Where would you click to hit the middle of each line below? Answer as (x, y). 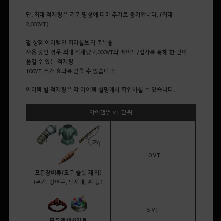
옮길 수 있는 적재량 (49, 61)
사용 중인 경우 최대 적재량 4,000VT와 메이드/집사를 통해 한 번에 (106, 52)
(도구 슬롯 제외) (82, 172)
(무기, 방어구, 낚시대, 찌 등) (68, 182)
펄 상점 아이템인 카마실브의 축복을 (69, 43)
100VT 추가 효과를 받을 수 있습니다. (71, 71)
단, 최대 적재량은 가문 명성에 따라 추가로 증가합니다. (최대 (99, 15)
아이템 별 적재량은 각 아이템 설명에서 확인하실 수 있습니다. (100, 90)
